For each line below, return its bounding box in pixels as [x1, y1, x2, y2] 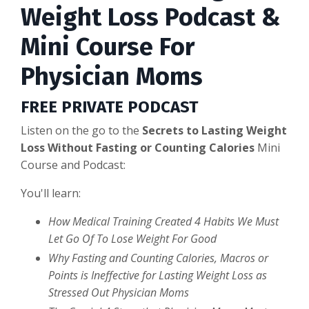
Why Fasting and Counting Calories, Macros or [48, 250, 268, 266]
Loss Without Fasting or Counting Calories [21, 139, 255, 155]
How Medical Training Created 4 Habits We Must [48, 213, 279, 229]
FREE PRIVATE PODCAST [21, 97, 202, 117]
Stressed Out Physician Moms [48, 284, 189, 300]
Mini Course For [21, 31, 195, 62]
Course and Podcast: [21, 157, 126, 172]
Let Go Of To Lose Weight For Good [48, 230, 217, 246]
